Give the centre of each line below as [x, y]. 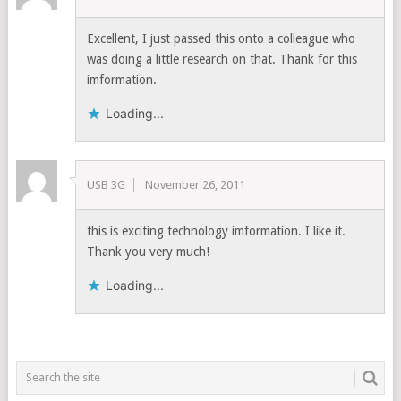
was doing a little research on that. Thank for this [222, 59]
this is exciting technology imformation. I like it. [217, 230]
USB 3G [107, 184]
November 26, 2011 [196, 184]
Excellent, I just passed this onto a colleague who [222, 38]
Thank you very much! [149, 251]
